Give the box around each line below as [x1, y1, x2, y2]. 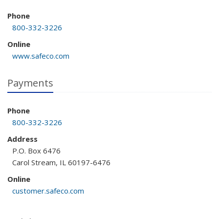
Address [7, 134, 38, 144]
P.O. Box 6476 [12, 146, 61, 155]
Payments [7, 76, 53, 89]
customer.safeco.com [12, 186, 84, 196]
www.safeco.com [12, 51, 69, 61]
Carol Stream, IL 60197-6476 [12, 157, 110, 167]
